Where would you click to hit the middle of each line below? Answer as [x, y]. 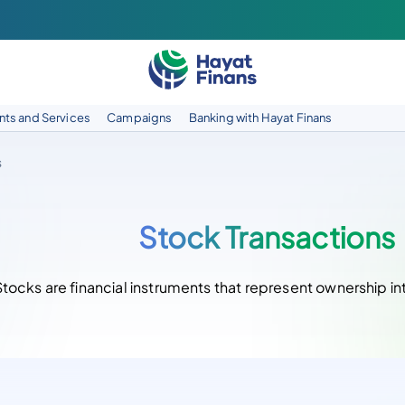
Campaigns [140, 118]
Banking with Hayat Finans [260, 118]
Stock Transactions [267, 236]
